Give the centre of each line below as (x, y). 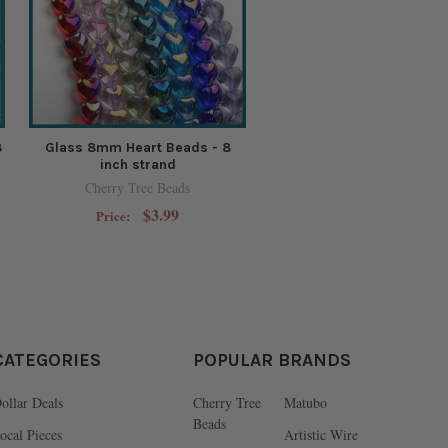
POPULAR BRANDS (271, 360)
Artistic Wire (320, 435)
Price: (114, 216)
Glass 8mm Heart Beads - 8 (137, 148)
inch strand (137, 165)
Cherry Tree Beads (137, 188)
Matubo (305, 403)
